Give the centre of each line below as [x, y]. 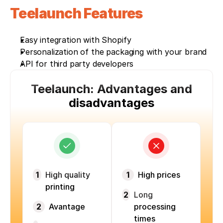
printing [60, 187]
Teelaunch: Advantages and [111, 89]
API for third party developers [77, 64]
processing [155, 207]
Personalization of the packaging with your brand [113, 52]
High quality [68, 175]
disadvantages [111, 103]
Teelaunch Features [78, 14]
